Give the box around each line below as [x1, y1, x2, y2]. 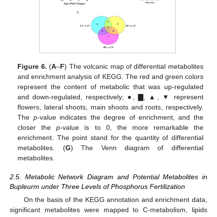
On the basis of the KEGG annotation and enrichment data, [23, 195, 207, 203]
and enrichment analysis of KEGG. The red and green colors [17, 73, 203, 81]
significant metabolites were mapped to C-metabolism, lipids [10, 205, 207, 214]
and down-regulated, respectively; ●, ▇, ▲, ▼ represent [17, 93, 203, 101]
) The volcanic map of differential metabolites [64, 62, 203, 71]
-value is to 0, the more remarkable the [60, 124, 203, 132]
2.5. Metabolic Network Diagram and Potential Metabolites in [10, 172, 207, 181]
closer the [17, 124, 57, 132]
